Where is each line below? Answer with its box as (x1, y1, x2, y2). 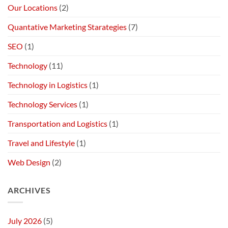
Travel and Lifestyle (8, 137, 75, 148)
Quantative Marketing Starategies (8, 21, 127, 32)
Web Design (8, 157, 50, 167)
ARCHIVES (8, 185, 51, 195)
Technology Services (8, 99, 77, 109)
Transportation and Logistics (8, 118, 107, 128)
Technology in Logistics (8, 79, 88, 90)
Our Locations (8, 2, 58, 12)
